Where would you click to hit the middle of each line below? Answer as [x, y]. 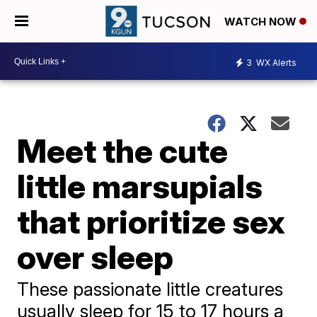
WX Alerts [275, 62]
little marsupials [140, 186]
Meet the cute [123, 151]
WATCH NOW [262, 22]
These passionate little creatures [150, 289]
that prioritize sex [151, 221]
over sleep [96, 257]
